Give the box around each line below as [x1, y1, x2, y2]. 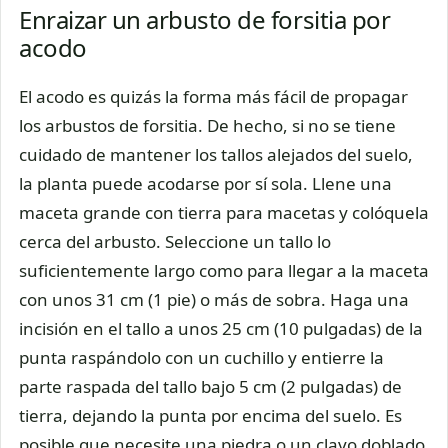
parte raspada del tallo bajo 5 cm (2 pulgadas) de [19, 375, 402, 399]
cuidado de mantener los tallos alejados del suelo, [19, 143, 413, 167]
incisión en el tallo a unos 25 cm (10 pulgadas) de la [19, 317, 423, 341]
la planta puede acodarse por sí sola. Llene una [19, 172, 392, 196]
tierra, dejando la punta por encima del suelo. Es [19, 404, 402, 428]
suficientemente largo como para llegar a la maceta [19, 259, 429, 283]
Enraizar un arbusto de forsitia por [19, 3, 391, 37]
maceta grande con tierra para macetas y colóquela [19, 201, 429, 225]
